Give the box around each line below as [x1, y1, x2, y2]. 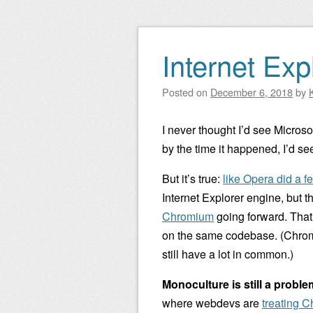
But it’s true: [162, 170, 223, 187]
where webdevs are [162, 295, 262, 311]
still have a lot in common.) [162, 246, 293, 262]
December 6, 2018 [210, 85, 293, 99]
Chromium [162, 208, 214, 224]
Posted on [162, 85, 210, 99]
